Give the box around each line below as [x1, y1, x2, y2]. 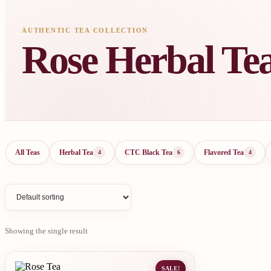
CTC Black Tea [125, 148, 172, 157]
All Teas [15, 148, 40, 157]
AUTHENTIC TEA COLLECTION [22, 26, 149, 34]
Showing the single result [5, 226, 88, 235]
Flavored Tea [204, 148, 244, 157]
